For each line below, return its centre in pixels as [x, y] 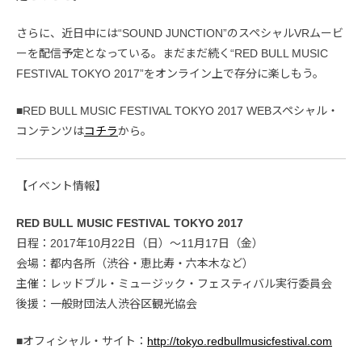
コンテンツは [50, 131]
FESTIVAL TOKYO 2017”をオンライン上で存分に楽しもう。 [170, 74]
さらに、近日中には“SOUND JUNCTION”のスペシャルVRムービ [180, 34]
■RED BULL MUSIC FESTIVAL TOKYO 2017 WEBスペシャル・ [177, 111]
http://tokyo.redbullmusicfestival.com [240, 341]
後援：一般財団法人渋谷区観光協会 [107, 304]
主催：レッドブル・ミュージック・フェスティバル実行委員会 [174, 284]
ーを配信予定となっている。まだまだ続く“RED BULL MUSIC [172, 54]
